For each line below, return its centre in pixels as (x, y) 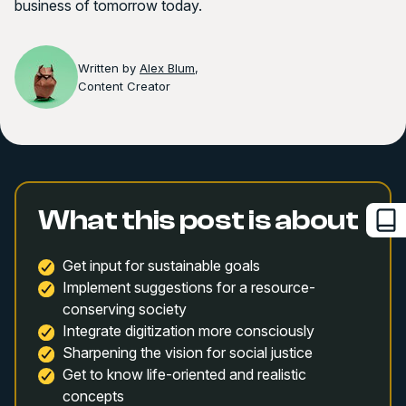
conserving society (124, 309)
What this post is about (198, 220)
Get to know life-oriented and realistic (184, 374)
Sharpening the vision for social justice (187, 353)
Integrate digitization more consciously (188, 331)
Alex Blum (167, 68)
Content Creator (124, 86)
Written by (109, 68)
